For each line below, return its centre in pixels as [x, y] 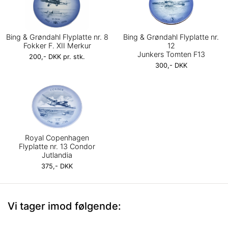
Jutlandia [57, 155]
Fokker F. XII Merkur [57, 45]
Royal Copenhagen [57, 137]
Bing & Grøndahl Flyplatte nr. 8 [57, 37]
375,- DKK [57, 166]
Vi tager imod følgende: [64, 206]
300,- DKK [171, 65]
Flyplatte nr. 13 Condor [57, 146]
